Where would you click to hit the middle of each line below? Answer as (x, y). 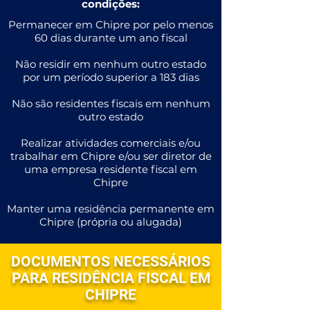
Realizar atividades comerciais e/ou (111, 143)
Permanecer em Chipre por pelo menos (111, 25)
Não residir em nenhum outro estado (111, 64)
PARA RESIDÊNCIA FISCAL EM (111, 278)
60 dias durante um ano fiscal (111, 38)
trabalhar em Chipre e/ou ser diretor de (111, 156)
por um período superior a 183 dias (111, 77)
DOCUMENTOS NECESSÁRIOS (111, 262)
